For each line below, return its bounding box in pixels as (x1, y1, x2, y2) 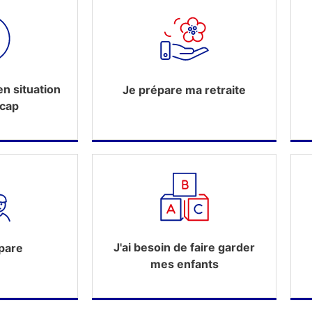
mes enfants (150, 257, 219, 271)
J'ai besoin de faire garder (114, 240, 255, 254)
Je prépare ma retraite (123, 82, 246, 97)
